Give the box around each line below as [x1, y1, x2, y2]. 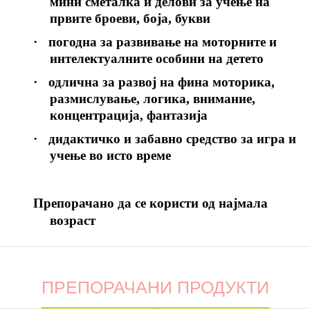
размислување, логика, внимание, [49, 91, 255, 106]
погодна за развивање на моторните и [48, 34, 277, 49]
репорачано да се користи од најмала [43, 195, 268, 210]
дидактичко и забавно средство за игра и [48, 131, 296, 146]
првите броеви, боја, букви [49, 10, 210, 26]
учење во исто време [49, 147, 171, 163]
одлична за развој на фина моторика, [48, 74, 275, 89]
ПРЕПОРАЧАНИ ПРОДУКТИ [41, 277, 269, 297]
